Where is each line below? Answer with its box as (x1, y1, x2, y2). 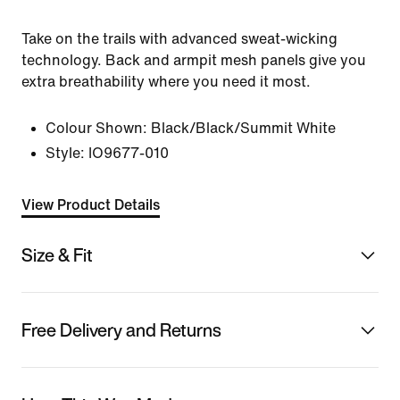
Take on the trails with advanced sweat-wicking (21, 31, 337, 46)
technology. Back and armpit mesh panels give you (21, 53, 366, 68)
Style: (46, 146, 85, 161)
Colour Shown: (46, 121, 147, 136)
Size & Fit (21, 241, 93, 268)
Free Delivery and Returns (21, 316, 221, 343)
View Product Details (21, 197, 160, 212)
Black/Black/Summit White (151, 121, 336, 136)
